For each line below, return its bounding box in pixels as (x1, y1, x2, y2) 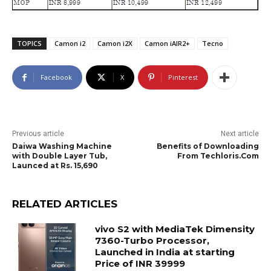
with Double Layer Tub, (12, 151, 107, 161)
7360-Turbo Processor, (95, 235, 210, 247)
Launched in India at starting (95, 246, 235, 258)
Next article (220, 129, 259, 139)
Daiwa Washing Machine (12, 142, 112, 151)
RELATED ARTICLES (12, 198, 117, 211)
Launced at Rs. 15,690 (12, 161, 98, 171)
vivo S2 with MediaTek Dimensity (95, 223, 255, 235)
